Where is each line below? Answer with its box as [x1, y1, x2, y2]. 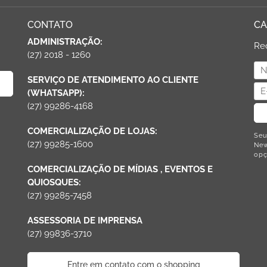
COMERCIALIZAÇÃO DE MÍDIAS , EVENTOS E [27, 163, 213, 175]
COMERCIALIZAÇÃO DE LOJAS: [27, 125, 157, 136]
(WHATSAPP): [27, 87, 85, 98]
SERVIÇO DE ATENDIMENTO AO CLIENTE [27, 74, 198, 85]
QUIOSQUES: [27, 176, 81, 188]
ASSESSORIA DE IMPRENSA [27, 215, 142, 226]
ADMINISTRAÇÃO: [27, 36, 103, 47]
